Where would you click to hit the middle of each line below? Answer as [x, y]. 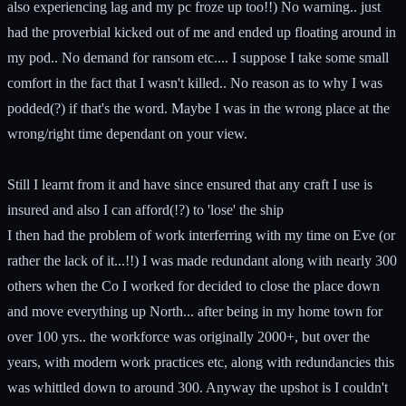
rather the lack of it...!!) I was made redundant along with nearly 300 [202, 260]
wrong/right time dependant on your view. [127, 133]
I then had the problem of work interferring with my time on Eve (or [201, 235]
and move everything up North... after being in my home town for [195, 311]
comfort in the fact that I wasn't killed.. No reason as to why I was [195, 82]
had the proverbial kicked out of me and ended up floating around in [202, 32]
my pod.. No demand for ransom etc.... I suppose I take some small [198, 57]
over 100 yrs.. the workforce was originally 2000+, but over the [188, 336]
